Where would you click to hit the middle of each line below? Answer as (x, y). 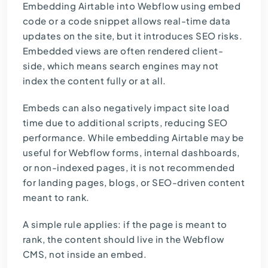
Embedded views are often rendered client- (123, 51)
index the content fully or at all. (94, 81)
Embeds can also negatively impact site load (126, 108)
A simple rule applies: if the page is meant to (125, 224)
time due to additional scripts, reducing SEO (125, 123)
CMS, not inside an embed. (85, 254)
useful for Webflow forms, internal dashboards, (131, 153)
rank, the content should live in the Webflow (123, 239)
